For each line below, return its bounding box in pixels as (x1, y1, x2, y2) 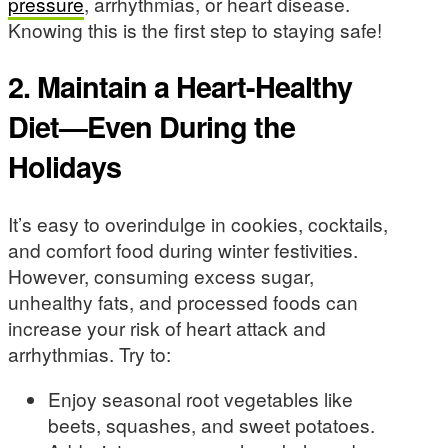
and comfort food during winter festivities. (8, 236, 358, 264)
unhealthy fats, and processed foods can (8, 288, 358, 316)
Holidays (8, 146, 121, 188)
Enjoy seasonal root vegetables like (48, 385, 353, 413)
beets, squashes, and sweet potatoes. (48, 411, 375, 439)
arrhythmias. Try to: (8, 340, 171, 368)
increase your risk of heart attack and (8, 314, 326, 342)
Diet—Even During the (8, 106, 295, 148)
